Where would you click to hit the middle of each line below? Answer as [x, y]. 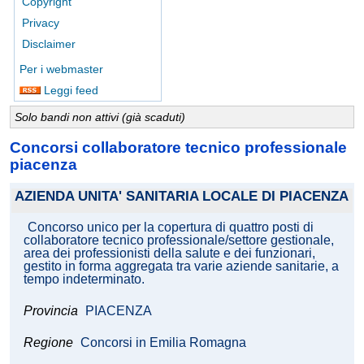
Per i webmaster [61, 69]
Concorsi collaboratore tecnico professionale [178, 147]
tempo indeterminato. [84, 279]
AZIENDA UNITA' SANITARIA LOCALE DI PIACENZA [182, 197]
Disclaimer [49, 44]
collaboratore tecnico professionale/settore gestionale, [179, 240]
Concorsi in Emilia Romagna [163, 343]
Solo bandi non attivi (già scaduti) [100, 117]
